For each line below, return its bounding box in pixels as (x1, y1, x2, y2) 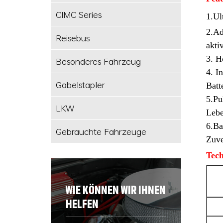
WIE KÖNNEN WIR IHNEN (66, 181, 166, 198)
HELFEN (66, 195, 99, 212)
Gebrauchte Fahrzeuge (56, 124, 146, 138)
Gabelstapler (56, 78, 105, 91)
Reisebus (56, 31, 90, 44)
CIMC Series (56, 7, 102, 21)
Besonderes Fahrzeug (56, 54, 141, 68)
